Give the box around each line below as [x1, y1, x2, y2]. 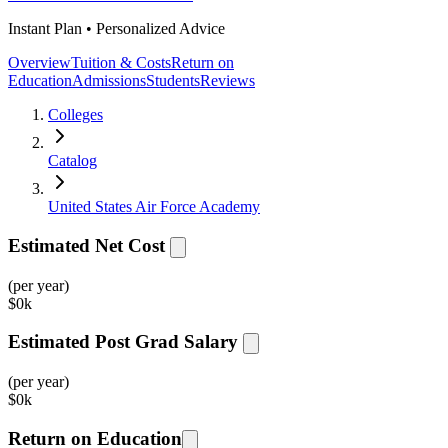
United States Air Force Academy [48, 198, 260, 216]
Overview [8, 54, 71, 72]
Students [146, 72, 200, 90]
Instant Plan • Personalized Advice [8, 20, 225, 38]
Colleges [48, 106, 103, 124]
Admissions [72, 72, 146, 90]
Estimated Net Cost [8, 234, 165, 256]
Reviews [200, 72, 255, 90]
